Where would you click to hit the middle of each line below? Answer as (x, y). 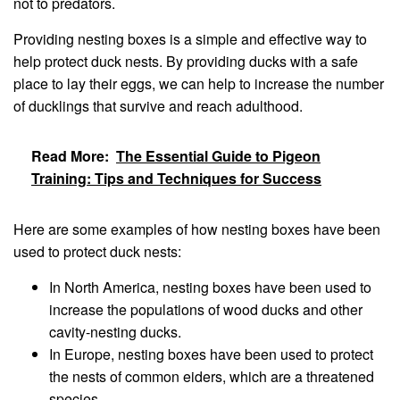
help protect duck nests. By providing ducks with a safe (186, 61)
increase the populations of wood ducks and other (206, 309)
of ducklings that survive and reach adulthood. (158, 105)
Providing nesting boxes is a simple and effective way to (190, 38)
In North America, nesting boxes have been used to (210, 287)
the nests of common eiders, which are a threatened (212, 376)
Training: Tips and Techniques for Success (176, 178)
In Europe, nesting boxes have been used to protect (211, 354)
